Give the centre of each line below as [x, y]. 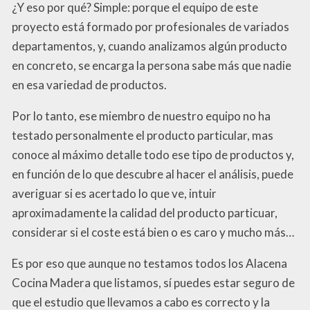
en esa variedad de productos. [89, 84]
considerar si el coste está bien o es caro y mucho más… [153, 232]
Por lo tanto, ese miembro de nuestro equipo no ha [141, 116]
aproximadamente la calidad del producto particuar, [145, 212]
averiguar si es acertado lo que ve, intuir [114, 193]
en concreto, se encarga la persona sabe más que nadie [152, 65]
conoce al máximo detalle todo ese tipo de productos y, [153, 154]
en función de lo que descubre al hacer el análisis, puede [153, 174]
